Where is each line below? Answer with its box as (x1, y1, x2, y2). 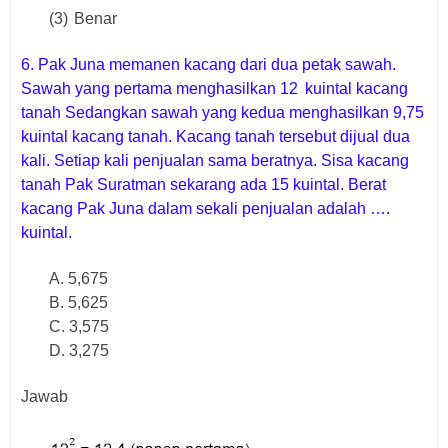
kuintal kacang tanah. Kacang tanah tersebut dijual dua (21, 127, 410, 145)
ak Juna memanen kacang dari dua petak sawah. (49, 55, 396, 73)
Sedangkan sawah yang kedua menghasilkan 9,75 (65, 103, 424, 121)
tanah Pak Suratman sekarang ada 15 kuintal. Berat (21, 175, 386, 193)
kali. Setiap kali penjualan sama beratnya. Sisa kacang (21, 151, 409, 169)
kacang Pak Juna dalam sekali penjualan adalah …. (21, 199, 390, 217)
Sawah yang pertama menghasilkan (21, 79, 280, 97)
